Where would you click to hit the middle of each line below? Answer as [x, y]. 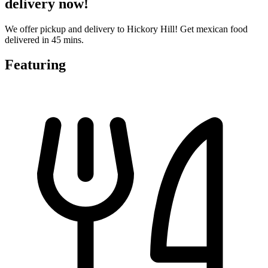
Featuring [35, 65]
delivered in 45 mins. [44, 39]
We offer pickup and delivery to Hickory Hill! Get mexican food [126, 29]
